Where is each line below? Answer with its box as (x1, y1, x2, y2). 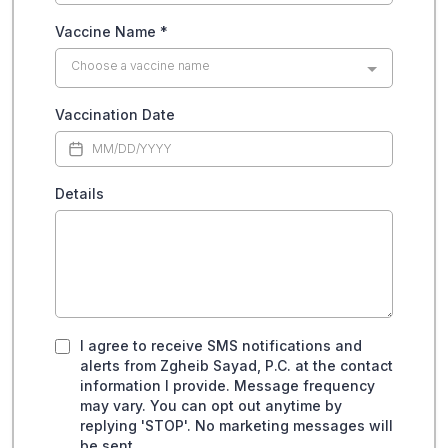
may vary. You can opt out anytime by (80, 397, 342, 415)
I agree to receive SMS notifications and (80, 337, 362, 355)
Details (55, 185, 104, 203)
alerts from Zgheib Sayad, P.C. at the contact (80, 357, 393, 375)
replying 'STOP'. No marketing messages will (80, 417, 393, 435)
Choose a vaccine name (71, 58, 210, 74)
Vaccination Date (55, 106, 175, 124)
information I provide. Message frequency (80, 377, 375, 395)
